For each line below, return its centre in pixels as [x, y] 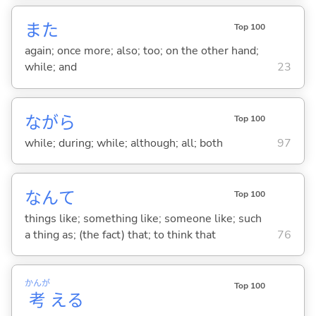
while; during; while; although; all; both [123, 143]
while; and [50, 67]
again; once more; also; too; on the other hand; [141, 51]
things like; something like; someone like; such [143, 218]
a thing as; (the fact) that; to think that [120, 235]
